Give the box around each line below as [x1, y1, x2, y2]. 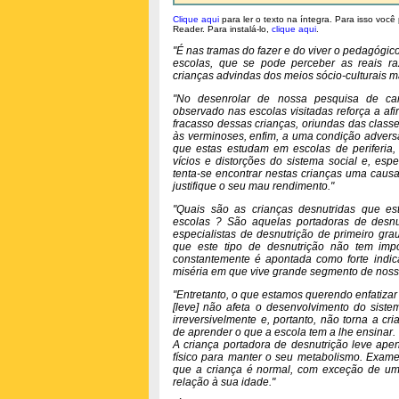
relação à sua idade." [173, 376, 275, 388]
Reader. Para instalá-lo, [173, 24, 272, 34]
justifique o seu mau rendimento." [173, 180, 334, 192]
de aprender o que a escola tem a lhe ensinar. [173, 326, 395, 338]
